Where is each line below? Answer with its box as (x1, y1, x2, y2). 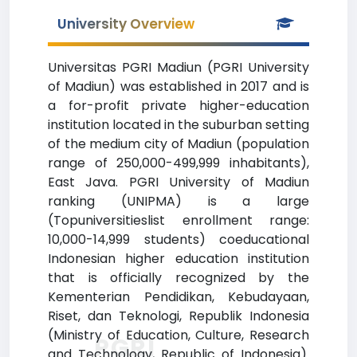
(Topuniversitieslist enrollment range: (48, 211, 309, 229)
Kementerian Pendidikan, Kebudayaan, (48, 288, 309, 306)
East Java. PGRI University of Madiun (48, 173, 309, 191)
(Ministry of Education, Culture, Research (48, 326, 309, 344)
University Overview (57, 14, 194, 33)
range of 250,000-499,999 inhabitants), (48, 154, 309, 172)
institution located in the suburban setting (48, 116, 309, 134)
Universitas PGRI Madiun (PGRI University (48, 58, 309, 76)
